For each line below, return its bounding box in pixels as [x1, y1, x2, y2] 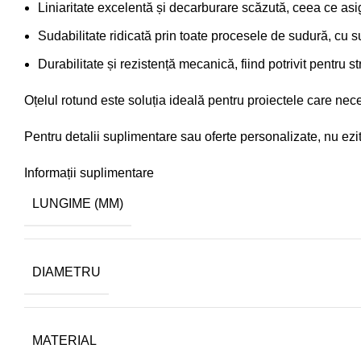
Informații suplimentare [24, 166, 154, 180]
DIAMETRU [32, 265, 101, 279]
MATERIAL [32, 334, 97, 347]
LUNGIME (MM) [32, 197, 123, 210]
